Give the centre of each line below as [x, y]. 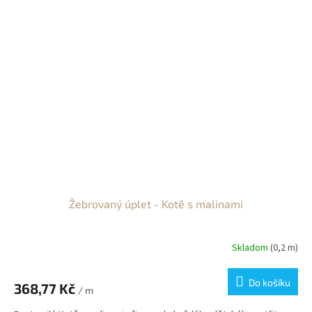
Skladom [251, 248]
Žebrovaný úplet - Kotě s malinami [156, 204]
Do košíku [270, 283]
